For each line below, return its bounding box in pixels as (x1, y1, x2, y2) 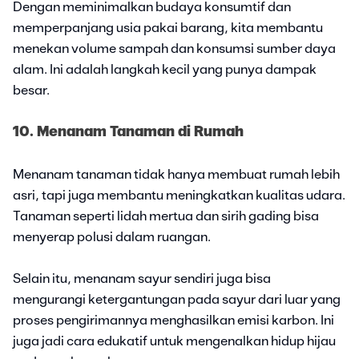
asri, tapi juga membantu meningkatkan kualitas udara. (13, 188, 345, 202)
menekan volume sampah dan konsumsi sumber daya (13, 42, 336, 55)
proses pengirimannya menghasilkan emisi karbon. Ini (13, 313, 334, 327)
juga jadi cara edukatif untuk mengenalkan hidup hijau (13, 334, 336, 348)
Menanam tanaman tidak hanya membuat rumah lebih (13, 167, 340, 181)
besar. (13, 83, 50, 97)
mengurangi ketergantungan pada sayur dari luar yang (13, 292, 341, 306)
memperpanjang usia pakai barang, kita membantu (13, 21, 323, 34)
